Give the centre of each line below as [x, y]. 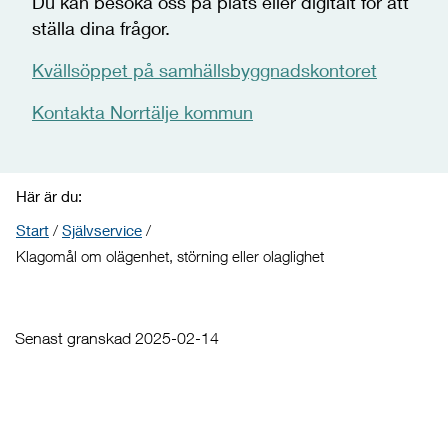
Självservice [102, 230]
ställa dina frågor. [101, 28]
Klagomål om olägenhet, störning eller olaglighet [170, 256]
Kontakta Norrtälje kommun [142, 112]
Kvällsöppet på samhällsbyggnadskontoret [204, 70]
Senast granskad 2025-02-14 [117, 338]
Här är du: [49, 196]
